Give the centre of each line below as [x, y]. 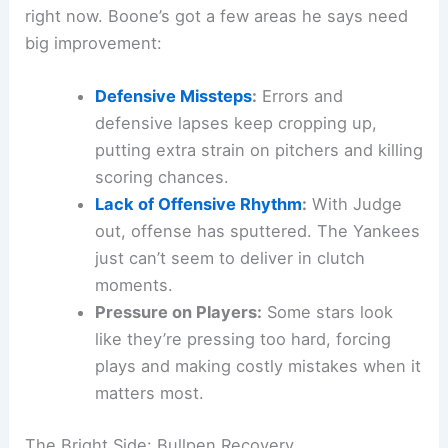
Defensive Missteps [173, 96]
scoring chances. [161, 177]
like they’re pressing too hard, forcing [242, 339]
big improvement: [94, 42]
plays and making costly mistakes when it [257, 366]
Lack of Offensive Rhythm [198, 204]
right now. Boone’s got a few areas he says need [217, 15]
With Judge [354, 204]
